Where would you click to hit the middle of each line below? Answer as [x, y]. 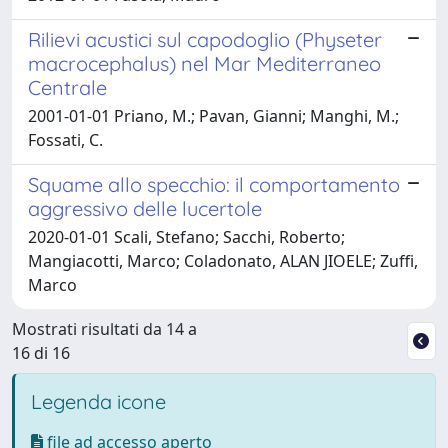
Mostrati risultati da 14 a [104, 328]
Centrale [67, 87]
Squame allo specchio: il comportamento [214, 184]
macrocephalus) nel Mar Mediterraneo [204, 63]
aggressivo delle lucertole [145, 208]
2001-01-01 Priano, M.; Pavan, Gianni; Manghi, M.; [213, 115]
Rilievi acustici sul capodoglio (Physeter [205, 39]
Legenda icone [98, 401]
